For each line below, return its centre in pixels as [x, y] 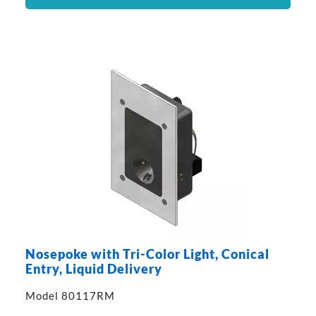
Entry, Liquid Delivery [93, 269]
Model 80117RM [70, 296]
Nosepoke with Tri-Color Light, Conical [147, 255]
